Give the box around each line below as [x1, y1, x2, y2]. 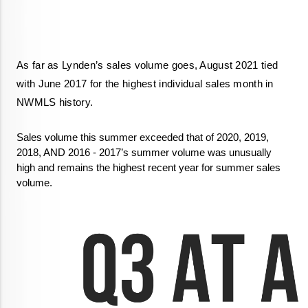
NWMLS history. [16, 96, 96, 108]
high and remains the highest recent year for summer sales [16, 162, 280, 173]
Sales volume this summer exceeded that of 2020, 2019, [16, 131, 269, 143]
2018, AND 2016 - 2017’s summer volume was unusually [16, 146, 272, 158]
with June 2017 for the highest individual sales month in [16, 78, 274, 89]
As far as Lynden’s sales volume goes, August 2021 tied [16, 59, 278, 71]
